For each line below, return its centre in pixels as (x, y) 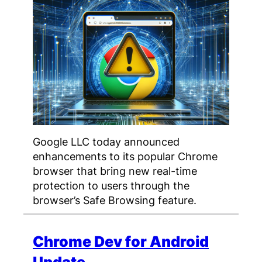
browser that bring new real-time (115, 171)
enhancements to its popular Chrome (125, 156)
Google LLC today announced (106, 142)
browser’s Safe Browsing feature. (115, 200)
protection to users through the (111, 186)
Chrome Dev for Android (121, 242)
